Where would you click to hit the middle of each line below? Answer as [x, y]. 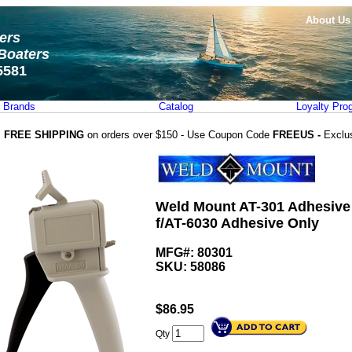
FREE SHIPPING [44, 135]
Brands [19, 106]
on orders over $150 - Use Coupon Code [178, 135]
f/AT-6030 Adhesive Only [237, 223]
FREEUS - [298, 135]
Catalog [176, 106]
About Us [328, 20]
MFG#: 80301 [194, 253]
